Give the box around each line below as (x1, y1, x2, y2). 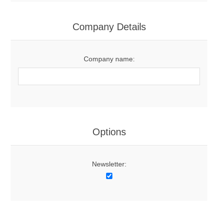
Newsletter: (91, 160, 127, 168)
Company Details (72, 21, 146, 33)
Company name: (83, 55, 135, 63)
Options (92, 127, 126, 138)
